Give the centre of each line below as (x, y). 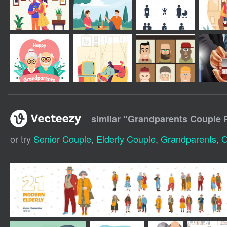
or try (22, 139)
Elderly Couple (126, 139)
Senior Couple (62, 139)
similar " (109, 118)
